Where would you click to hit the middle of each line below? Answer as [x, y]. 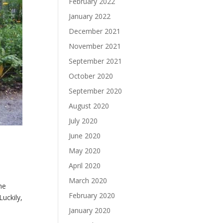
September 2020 [96, 91]
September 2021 [96, 61]
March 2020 [88, 180]
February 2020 [92, 195]
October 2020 [91, 76]
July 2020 [83, 121]
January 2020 [90, 210]
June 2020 [85, 136]
